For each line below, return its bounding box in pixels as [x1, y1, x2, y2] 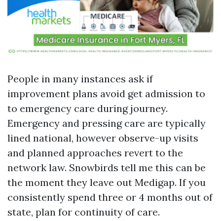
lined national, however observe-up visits [7, 132, 198, 144]
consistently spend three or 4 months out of [7, 191, 213, 203]
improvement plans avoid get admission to [7, 87, 205, 100]
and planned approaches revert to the [7, 147, 183, 159]
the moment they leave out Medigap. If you [7, 176, 206, 188]
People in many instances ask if [7, 73, 153, 85]
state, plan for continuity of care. [7, 206, 160, 218]
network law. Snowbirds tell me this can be [7, 161, 206, 174]
